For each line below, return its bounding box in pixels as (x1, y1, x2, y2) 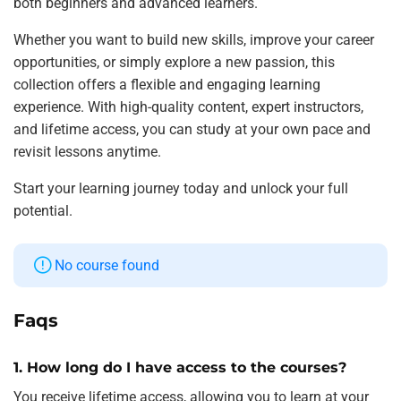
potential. (13, 202, 73, 220)
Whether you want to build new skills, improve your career (13, 31, 374, 49)
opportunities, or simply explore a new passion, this (13, 54, 335, 72)
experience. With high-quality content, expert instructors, (13, 98, 363, 116)
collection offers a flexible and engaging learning (13, 76, 320, 94)
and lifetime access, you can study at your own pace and (13, 121, 371, 139)
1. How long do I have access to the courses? (13, 359, 346, 377)
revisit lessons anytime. (13, 143, 161, 161)
